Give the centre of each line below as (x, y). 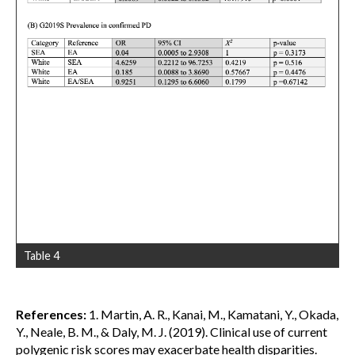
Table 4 (42, 255)
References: (51, 314)
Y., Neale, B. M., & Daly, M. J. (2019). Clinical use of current (172, 331)
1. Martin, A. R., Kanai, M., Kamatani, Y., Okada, (212, 314)
